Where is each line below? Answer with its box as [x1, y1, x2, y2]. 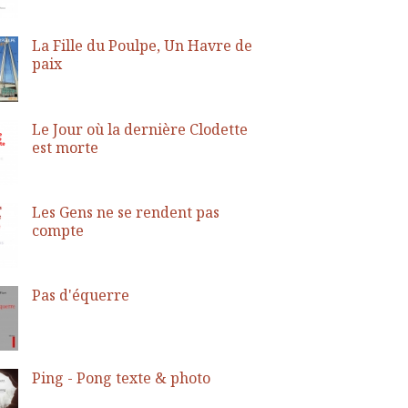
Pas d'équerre [31, 284, 129, 305]
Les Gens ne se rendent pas [31, 201, 219, 222]
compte [31, 219, 84, 240]
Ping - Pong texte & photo [31, 367, 210, 388]
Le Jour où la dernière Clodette [31, 118, 248, 139]
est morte [31, 137, 98, 158]
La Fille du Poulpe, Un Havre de [31, 35, 252, 56]
